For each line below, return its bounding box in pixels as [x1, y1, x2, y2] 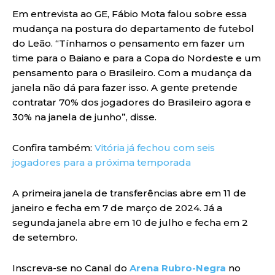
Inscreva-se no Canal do [12, 261, 130, 274]
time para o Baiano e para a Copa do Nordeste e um [12, 52, 261, 64]
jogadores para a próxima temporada [12, 156, 191, 168]
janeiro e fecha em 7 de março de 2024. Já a [12, 201, 222, 214]
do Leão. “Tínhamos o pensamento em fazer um [12, 37, 244, 49]
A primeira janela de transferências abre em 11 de [12, 187, 246, 199]
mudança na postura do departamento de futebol [12, 22, 254, 34]
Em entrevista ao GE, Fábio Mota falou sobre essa [12, 7, 247, 20]
